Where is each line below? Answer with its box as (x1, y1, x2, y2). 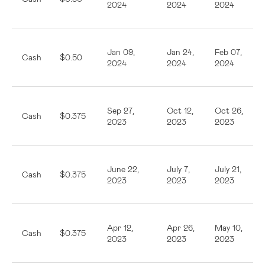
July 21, (215, 164, 241, 174)
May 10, (215, 222, 243, 232)
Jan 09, (107, 47, 135, 57)
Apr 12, (107, 222, 133, 232)
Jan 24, (167, 47, 194, 57)
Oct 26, (215, 105, 243, 115)
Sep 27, (107, 105, 134, 115)
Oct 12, (167, 105, 193, 115)
